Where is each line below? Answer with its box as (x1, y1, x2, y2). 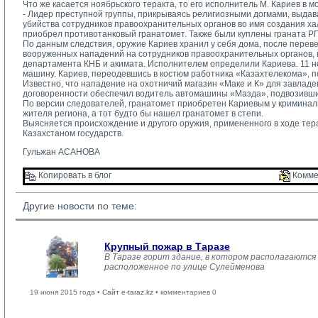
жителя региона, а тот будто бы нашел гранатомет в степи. (23, 109, 263, 119)
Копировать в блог (36, 170, 111, 181)
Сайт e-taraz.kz (102, 288, 153, 296)
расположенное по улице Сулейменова (104, 262, 265, 272)
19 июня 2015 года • (30, 288, 102, 296)
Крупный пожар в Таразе (104, 241, 230, 252)
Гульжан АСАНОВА (23, 147, 100, 157)
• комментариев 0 (153, 288, 216, 296)
